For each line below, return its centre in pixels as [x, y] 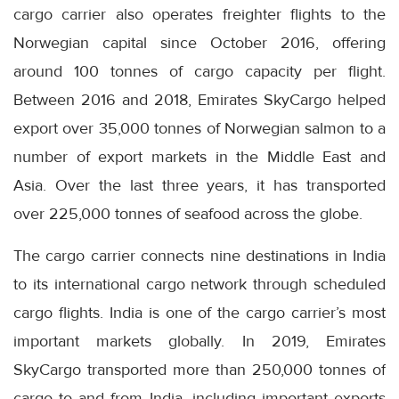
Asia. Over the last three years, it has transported [199, 185]
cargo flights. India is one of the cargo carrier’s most [199, 312]
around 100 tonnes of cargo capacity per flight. [199, 71]
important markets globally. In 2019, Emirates [199, 341]
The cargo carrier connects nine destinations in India [199, 255]
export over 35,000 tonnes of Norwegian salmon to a [199, 128]
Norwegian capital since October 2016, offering [199, 42]
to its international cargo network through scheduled [199, 284]
